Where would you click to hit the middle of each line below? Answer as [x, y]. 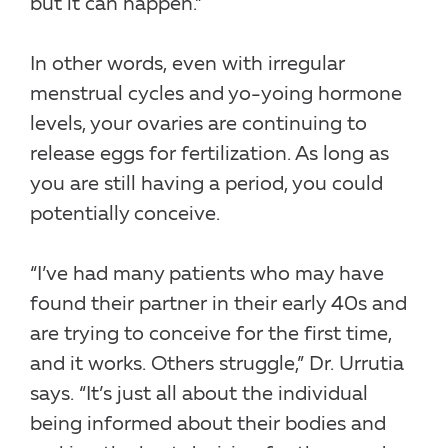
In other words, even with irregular [187, 64]
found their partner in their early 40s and [218, 304]
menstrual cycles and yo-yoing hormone [216, 94]
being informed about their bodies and [208, 424]
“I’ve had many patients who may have [207, 274]
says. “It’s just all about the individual [199, 394]
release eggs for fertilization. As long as [209, 154]
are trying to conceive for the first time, [211, 334]
